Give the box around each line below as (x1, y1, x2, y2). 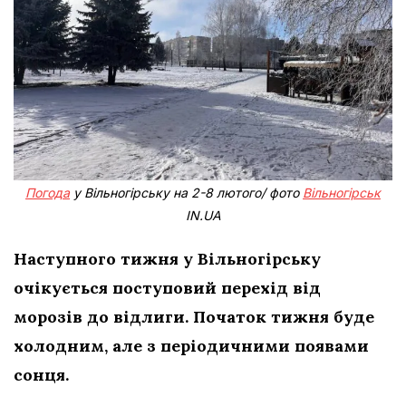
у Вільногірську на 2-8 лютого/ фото (70, 184, 303, 200)
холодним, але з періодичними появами (14, 334, 369, 356)
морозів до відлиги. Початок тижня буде (14, 305, 374, 327)
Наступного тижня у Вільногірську (14, 247, 321, 269)
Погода (25, 184, 70, 200)
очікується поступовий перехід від (14, 276, 321, 298)
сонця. (14, 363, 69, 385)
